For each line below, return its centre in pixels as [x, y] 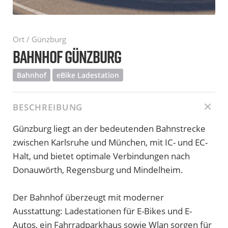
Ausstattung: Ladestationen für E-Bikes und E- [102, 211]
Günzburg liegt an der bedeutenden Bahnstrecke [109, 128]
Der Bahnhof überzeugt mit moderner [88, 197]
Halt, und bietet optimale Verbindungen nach [101, 156]
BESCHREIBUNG [48, 107]
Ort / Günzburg [39, 39]
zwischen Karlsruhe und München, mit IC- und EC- [110, 142]
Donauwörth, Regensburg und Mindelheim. [98, 169]
